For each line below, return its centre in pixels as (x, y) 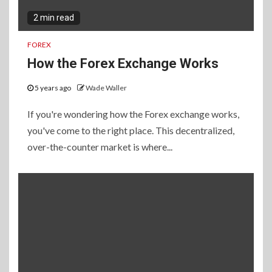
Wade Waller (106, 88)
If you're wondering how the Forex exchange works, (133, 114)
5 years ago (53, 88)
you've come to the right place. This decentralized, (131, 131)
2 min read (54, 18)
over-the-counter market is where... (100, 147)
